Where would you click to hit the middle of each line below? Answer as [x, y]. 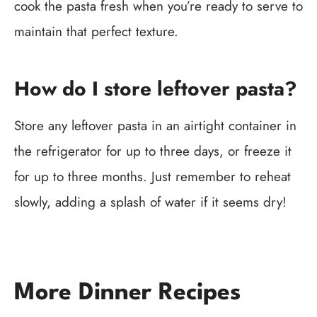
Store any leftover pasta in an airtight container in [155, 126]
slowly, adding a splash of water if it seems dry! [150, 202]
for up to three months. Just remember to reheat [152, 177]
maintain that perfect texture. [96, 32]
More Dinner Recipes [127, 294]
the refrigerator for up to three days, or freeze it [153, 151]
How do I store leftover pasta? [156, 89]
